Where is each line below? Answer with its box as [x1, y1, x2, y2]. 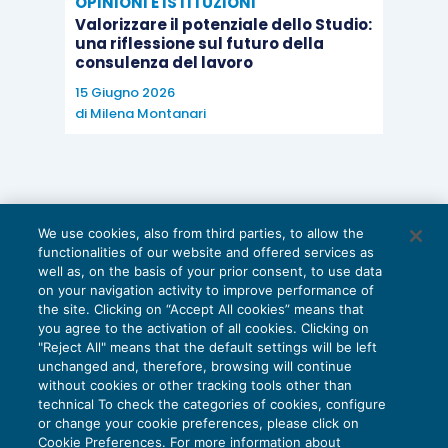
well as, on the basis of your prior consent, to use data [38, 263, 383, 279]
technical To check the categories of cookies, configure [38, 396, 387, 412]
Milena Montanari [89, 103, 206, 123]
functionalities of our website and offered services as [38, 244, 375, 260]
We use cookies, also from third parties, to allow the [38, 225, 365, 241]
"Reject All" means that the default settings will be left [38, 339, 378, 355]
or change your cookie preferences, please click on [38, 415, 360, 431]
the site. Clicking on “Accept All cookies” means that [38, 301, 365, 317]
